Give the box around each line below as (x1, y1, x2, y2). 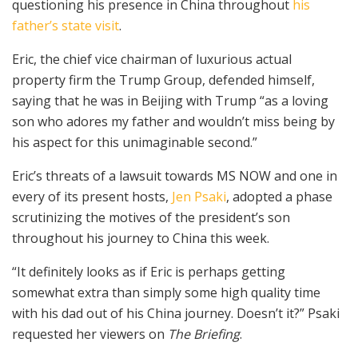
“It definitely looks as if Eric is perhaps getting (12, 262, 285, 280)
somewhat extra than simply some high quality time (12, 283, 320, 301)
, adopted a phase (226, 187, 332, 205)
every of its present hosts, (12, 187, 172, 205)
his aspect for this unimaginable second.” (12, 133, 257, 151)
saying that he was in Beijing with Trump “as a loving (12, 91, 328, 109)
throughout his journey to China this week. (12, 229, 269, 247)
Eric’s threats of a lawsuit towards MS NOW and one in (12, 166, 337, 185)
